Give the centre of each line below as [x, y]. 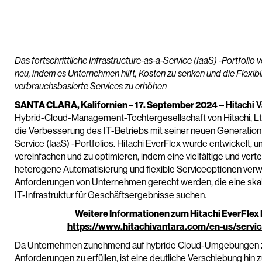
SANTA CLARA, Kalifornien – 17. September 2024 [116, 105]
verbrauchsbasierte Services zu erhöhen [91, 86]
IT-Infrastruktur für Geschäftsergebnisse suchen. [111, 195]
